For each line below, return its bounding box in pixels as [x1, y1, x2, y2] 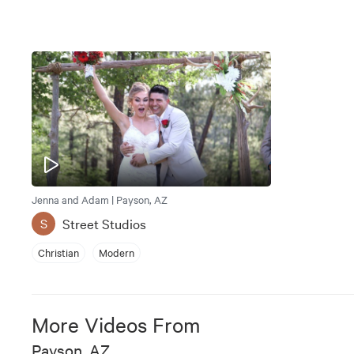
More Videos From [32, 311, 201, 337]
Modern [99, 245, 134, 260]
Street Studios [62, 213, 146, 232]
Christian [38, 245, 79, 260]
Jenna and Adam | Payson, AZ [32, 191, 168, 206]
